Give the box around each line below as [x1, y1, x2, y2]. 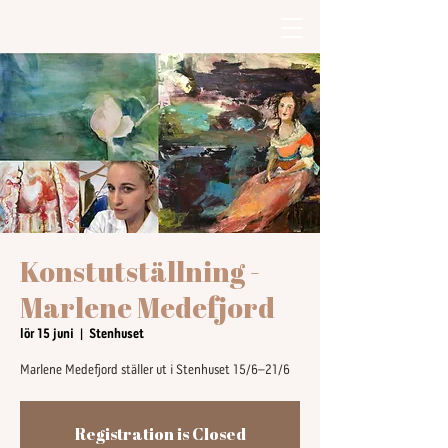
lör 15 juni [20, 328, 74, 341]
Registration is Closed [74, 423, 246, 445]
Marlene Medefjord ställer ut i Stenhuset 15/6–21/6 [20, 364, 290, 377]
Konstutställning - [20, 252, 260, 290]
